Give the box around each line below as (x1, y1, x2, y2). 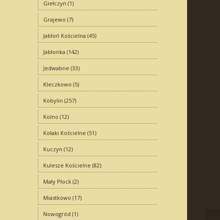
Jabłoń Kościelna (43, 32, 86, 39)
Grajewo (43, 16, 66, 23)
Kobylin (43, 97, 63, 104)
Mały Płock (43, 178, 71, 185)
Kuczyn (43, 145, 62, 153)
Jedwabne (43, 64, 69, 72)
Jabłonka (43, 48, 65, 55)
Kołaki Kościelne (43, 129, 86, 137)
